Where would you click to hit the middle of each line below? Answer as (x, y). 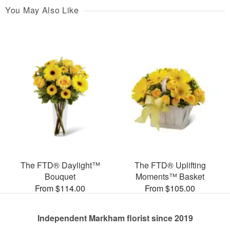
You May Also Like (42, 10)
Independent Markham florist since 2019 (115, 218)
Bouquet (60, 176)
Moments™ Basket (170, 176)
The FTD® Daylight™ (60, 165)
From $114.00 (60, 188)
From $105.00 (170, 188)
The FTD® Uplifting (170, 165)
